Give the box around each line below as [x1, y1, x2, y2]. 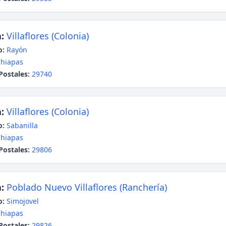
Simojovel [7, 196, 39, 206]
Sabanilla [7, 121, 38, 130]
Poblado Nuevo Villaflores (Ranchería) [7, 181, 167, 193]
